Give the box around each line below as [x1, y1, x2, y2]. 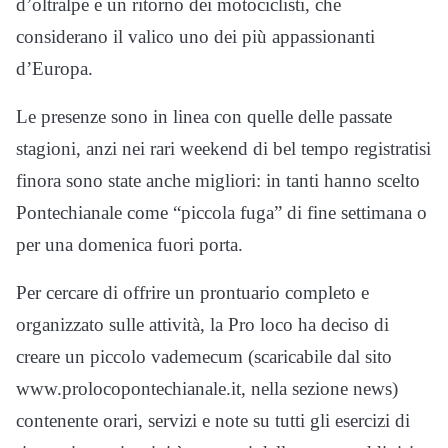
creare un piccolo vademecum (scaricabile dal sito [16, 345, 392, 367]
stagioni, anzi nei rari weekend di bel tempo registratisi [16, 137, 431, 159]
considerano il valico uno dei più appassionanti [16, 25, 375, 47]
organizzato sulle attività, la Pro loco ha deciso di [16, 313, 389, 335]
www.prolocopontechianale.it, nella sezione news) [16, 377, 398, 399]
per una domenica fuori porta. [16, 233, 243, 255]
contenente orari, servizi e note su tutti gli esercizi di [16, 409, 410, 431]
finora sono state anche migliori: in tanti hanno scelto [16, 169, 420, 191]
